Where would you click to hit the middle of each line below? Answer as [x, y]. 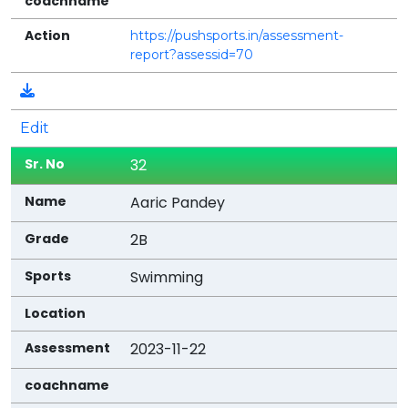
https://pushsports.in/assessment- [237, 35]
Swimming [167, 277]
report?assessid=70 [192, 54]
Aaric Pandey [178, 202]
